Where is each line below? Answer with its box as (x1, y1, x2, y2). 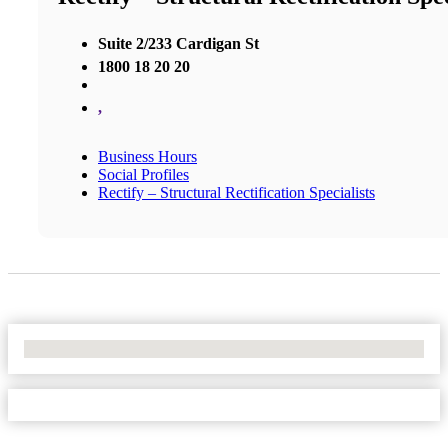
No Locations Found (24, 339, 155, 357)
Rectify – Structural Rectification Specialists (98, 183, 375, 201)
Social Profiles (98, 165, 189, 183)
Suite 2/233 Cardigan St (98, 34, 259, 52)
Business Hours (98, 147, 197, 165)
